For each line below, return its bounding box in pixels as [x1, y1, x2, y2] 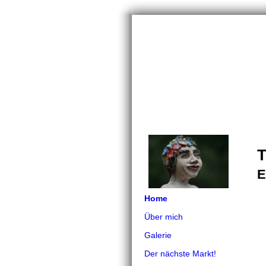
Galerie [144, 230, 172, 240]
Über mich [144, 212, 183, 221]
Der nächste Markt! [144, 249, 216, 258]
